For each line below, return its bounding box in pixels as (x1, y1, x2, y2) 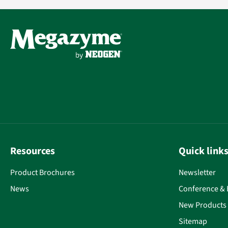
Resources (10, 144, 55, 158)
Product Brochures (10, 167, 75, 178)
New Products (179, 199, 226, 211)
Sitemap (179, 216, 207, 227)
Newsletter (179, 167, 216, 178)
